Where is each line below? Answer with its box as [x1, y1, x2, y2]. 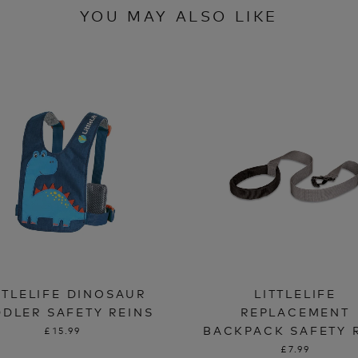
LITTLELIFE [253, 284, 336, 300]
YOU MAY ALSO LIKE [79, 5, 279, 25]
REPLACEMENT [241, 303, 350, 319]
